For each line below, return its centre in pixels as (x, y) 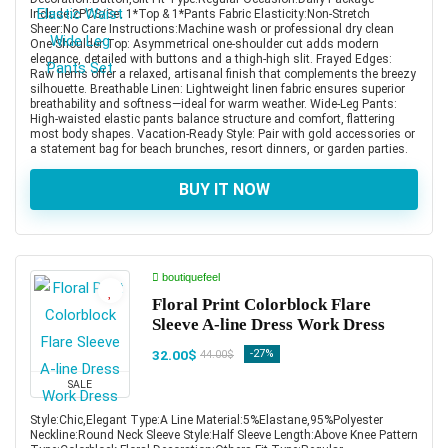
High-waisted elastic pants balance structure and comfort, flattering (212, 118)
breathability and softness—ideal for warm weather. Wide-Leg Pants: (213, 103)
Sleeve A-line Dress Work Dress (268, 324)
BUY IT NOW (224, 189)
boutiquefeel (189, 276)
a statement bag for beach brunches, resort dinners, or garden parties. (219, 148)
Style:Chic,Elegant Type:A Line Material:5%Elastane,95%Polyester (206, 419)
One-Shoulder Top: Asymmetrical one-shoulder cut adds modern (204, 43)
